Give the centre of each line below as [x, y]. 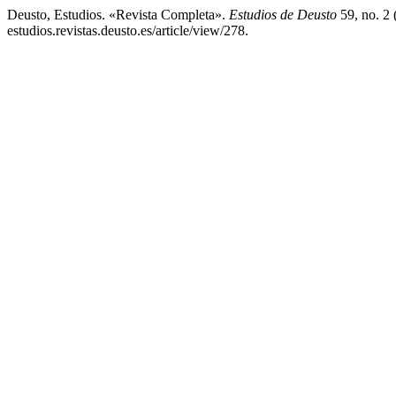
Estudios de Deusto [283, 15]
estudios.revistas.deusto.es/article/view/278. [128, 30]
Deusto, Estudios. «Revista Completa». [118, 15]
